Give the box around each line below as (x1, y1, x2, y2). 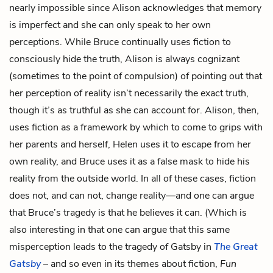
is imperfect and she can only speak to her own (9, 18, 211, 32)
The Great (214, 239, 258, 253)
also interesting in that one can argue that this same (9, 222, 230, 236)
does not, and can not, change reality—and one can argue (9, 188, 254, 202)
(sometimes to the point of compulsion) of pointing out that (9, 69, 262, 83)
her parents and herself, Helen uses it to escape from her (9, 137, 251, 151)
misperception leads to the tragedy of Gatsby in (9, 239, 214, 253)
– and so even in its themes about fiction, (41, 257, 220, 271)
